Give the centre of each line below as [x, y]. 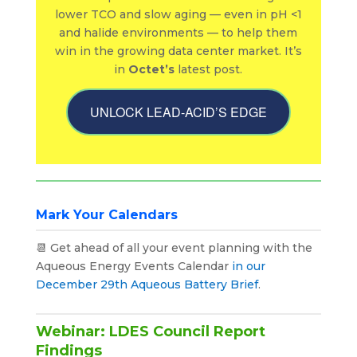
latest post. [209, 69]
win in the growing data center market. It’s [178, 51]
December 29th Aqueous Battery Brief [147, 284]
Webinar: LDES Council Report [150, 331]
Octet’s [152, 69]
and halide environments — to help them [178, 32]
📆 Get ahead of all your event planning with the [174, 247]
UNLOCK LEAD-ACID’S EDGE [178, 112]
